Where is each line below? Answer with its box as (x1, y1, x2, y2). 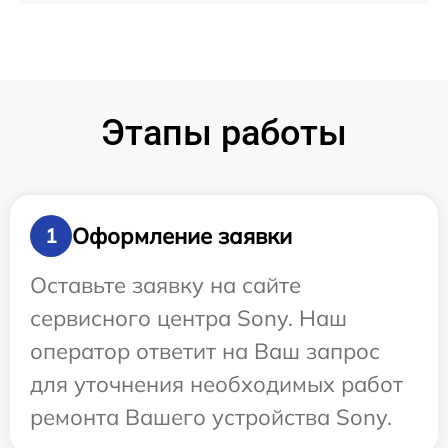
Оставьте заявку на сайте (30, 271, 301, 300)
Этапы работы (101, 112, 347, 155)
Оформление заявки (72, 221, 292, 250)
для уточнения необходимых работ (30, 370, 403, 399)
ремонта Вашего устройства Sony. (30, 403, 392, 432)
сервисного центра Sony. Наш (30, 304, 347, 333)
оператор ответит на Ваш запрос (30, 337, 380, 366)
